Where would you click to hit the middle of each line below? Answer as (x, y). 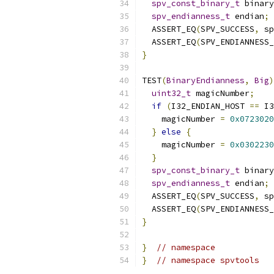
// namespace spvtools (208, 260)
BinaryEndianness (206, 80)
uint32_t (171, 93)
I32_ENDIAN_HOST (210, 106)
